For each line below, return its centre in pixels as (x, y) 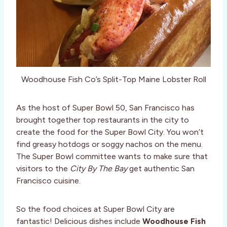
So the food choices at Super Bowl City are (96, 209)
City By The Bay (99, 169)
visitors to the (43, 169)
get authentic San (161, 169)
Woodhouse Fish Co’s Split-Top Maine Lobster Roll (113, 80)
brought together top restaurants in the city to (103, 120)
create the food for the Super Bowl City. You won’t (110, 132)
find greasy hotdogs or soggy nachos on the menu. (109, 144)
